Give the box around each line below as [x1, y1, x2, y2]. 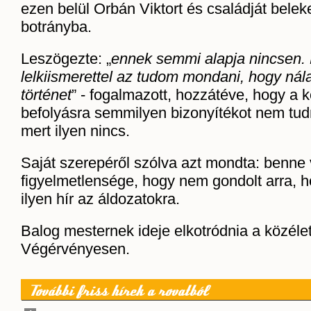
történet [21, 86, 72, 103]
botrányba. [21, 18, 92, 35]
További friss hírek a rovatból [29, 285, 208, 299]
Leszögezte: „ [21, 50, 111, 67]
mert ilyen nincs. [21, 122, 130, 140]
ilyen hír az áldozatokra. [21, 190, 180, 208]
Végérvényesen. [21, 240, 130, 258]
